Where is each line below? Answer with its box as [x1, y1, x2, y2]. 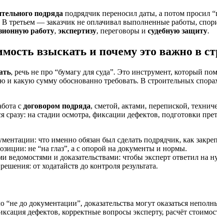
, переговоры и [96, 26, 148, 35]
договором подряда [23, 101, 91, 110]
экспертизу [58, 26, 96, 35]
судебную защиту [148, 26, 207, 35]
